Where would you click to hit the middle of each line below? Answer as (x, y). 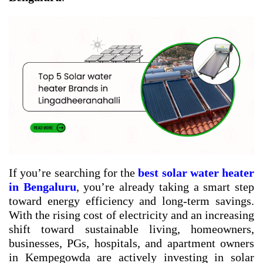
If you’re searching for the (74, 173)
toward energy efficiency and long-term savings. (131, 201)
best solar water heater (196, 173)
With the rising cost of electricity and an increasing (131, 215)
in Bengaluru (43, 187)
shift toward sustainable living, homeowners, (131, 229)
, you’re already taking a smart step (165, 187)
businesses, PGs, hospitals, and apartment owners (131, 243)
